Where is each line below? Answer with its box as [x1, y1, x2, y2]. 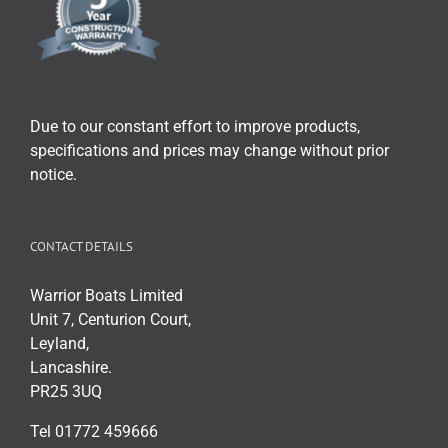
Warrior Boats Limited [30, 285, 183, 305]
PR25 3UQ [30, 381, 102, 401]
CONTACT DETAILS [30, 237, 133, 255]
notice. [30, 164, 77, 184]
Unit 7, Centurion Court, [30, 309, 191, 329]
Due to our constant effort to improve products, [30, 116, 360, 136]
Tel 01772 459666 [30, 421, 158, 441]
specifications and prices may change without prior [30, 140, 389, 160]
